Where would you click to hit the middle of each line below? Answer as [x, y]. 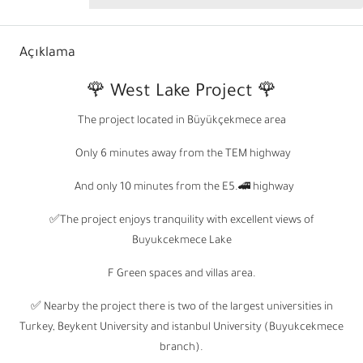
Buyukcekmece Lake [181, 241]
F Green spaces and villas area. [181, 275]
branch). [181, 348]
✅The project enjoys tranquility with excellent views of [181, 221]
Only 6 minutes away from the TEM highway [181, 155]
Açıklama [47, 54]
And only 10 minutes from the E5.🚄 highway [181, 188]
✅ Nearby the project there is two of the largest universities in [181, 308]
